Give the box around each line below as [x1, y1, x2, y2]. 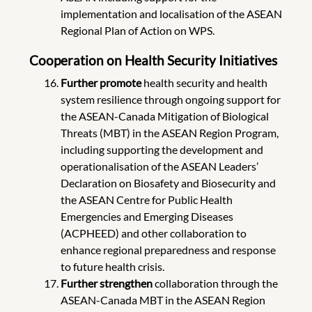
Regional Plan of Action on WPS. [60, 23, 217, 37]
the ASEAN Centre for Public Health [60, 192, 233, 206]
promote [99, 75, 143, 89]
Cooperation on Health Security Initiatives [29, 52, 280, 68]
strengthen [99, 276, 155, 290]
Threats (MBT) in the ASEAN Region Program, [60, 125, 279, 139]
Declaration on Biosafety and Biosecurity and [60, 175, 276, 189]
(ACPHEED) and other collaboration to [60, 226, 247, 240]
